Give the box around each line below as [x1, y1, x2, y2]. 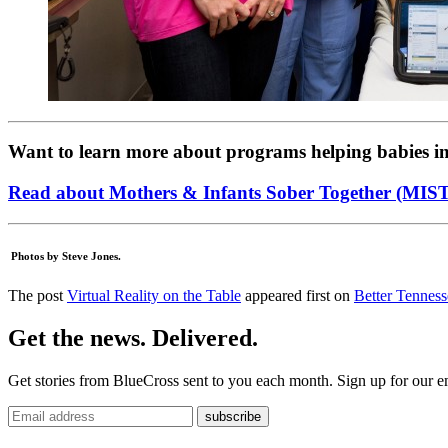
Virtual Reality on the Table [67, 286, 241, 304]
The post [8, 286, 67, 304]
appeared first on [241, 286, 354, 304]
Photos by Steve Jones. [8, 249, 121, 262]
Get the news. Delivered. [8, 324, 258, 351]
